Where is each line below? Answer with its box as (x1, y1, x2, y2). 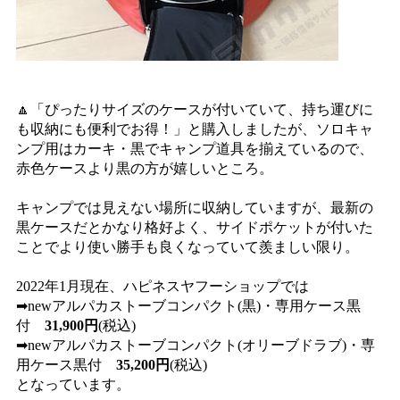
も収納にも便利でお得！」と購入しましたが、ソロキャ (16, 121, 373, 137)
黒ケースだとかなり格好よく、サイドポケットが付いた (16, 220, 373, 235)
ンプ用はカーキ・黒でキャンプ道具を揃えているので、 (16, 141, 373, 156)
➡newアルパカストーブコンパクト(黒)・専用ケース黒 (16, 298, 361, 313)
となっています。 (16, 377, 130, 392)
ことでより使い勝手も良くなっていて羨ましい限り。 (16, 239, 359, 254)
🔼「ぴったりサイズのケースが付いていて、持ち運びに (16, 102, 373, 117)
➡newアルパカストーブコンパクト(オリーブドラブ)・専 (16, 337, 375, 353)
